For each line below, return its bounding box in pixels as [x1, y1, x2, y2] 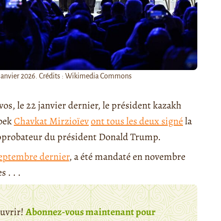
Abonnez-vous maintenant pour [26, 205, 155, 219]
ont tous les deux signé [91, 114, 183, 128]
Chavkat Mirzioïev [14, 114, 89, 128]
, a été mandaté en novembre [69, 149, 185, 163]
